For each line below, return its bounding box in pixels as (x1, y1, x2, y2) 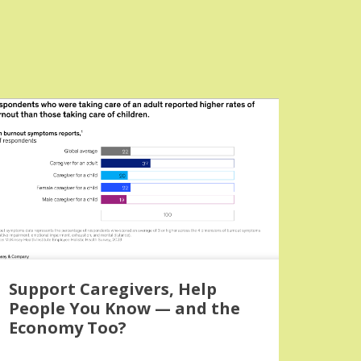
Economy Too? (9, 317, 127, 338)
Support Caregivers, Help (9, 278, 217, 300)
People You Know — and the (9, 297, 240, 319)
